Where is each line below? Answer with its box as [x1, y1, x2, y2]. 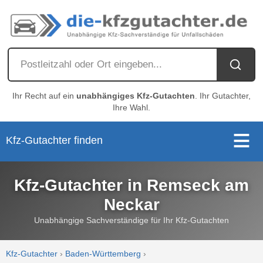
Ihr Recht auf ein [12, 90, 76, 100]
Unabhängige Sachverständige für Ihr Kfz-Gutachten [34, 215, 229, 225]
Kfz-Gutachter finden [6, 134, 103, 147]
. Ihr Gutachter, [195, 90, 251, 100]
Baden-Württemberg [65, 249, 141, 259]
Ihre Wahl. [113, 102, 150, 112]
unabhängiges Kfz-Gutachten [76, 90, 195, 100]
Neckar [103, 195, 160, 214]
